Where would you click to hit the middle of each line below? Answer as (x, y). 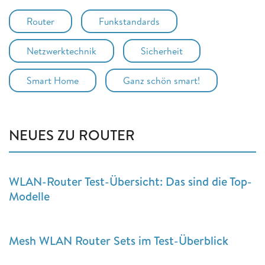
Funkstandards (129, 21)
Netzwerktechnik (62, 51)
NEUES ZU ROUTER (72, 135)
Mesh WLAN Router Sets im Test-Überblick (119, 240)
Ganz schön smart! (161, 80)
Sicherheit (162, 51)
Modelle (29, 196)
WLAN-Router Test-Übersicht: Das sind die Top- (130, 181)
